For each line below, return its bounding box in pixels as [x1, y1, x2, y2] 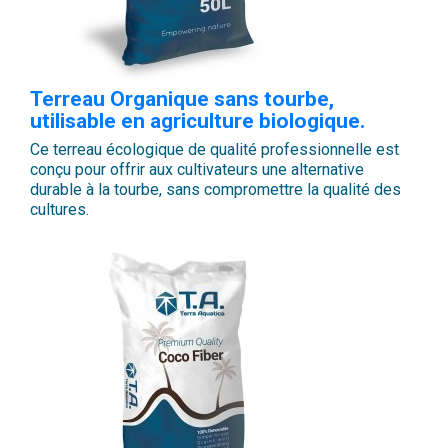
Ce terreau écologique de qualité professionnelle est [30, 140, 399, 160]
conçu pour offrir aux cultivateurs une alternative [30, 160, 364, 180]
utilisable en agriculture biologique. [30, 109, 365, 134]
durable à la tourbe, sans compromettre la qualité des [30, 180, 401, 200]
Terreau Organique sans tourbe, [30, 87, 334, 112]
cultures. [30, 200, 89, 220]
